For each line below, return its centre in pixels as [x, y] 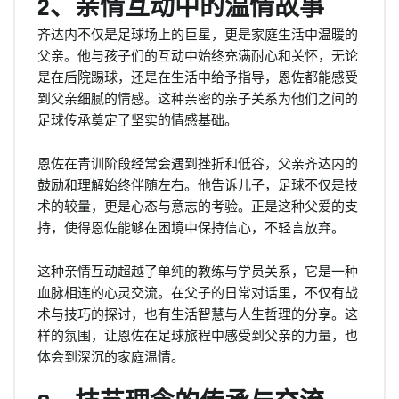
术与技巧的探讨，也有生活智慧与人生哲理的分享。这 [198, 313]
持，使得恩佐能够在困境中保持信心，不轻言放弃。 [191, 227]
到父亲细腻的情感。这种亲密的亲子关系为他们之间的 [198, 98]
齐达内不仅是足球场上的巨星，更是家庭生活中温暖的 [198, 33]
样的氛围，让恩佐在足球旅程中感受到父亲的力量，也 [198, 334]
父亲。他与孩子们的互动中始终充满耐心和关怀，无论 [198, 55]
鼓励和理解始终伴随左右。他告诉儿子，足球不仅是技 [198, 184]
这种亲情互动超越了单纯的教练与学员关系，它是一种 [198, 270]
